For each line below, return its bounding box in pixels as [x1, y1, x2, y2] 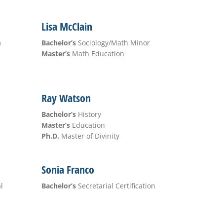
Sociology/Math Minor [75, 38, 150, 47]
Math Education [70, 49, 124, 58]
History [75, 110, 101, 119]
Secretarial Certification [75, 181, 155, 190]
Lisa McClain [41, 19, 92, 34]
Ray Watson [41, 91, 91, 106]
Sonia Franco [41, 162, 94, 177]
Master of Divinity [59, 131, 119, 141]
